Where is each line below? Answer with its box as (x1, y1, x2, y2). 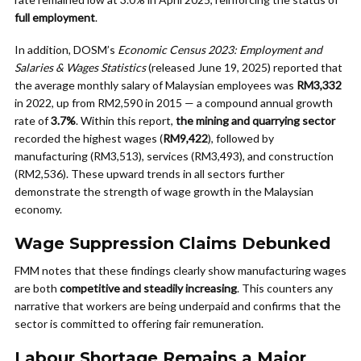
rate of (15, 114, 51, 127)
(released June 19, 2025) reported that (146, 60, 342, 74)
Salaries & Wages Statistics (15, 60, 146, 74)
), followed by (208, 131, 274, 145)
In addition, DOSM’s (15, 43, 118, 56)
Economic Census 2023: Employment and (118, 43, 322, 56)
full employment (15, 10, 95, 24)
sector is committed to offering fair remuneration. (15, 317, 263, 330)
